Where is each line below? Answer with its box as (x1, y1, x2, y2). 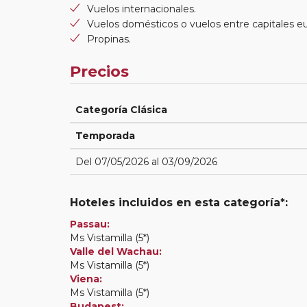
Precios (70, 62, 129, 81)
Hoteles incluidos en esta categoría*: (70, 195, 288, 209)
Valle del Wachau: (70, 245, 162, 258)
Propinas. (87, 32, 131, 45)
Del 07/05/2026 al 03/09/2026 (75, 155, 217, 168)
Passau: (70, 217, 110, 230)
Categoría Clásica (75, 103, 167, 116)
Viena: (70, 272, 102, 285)
